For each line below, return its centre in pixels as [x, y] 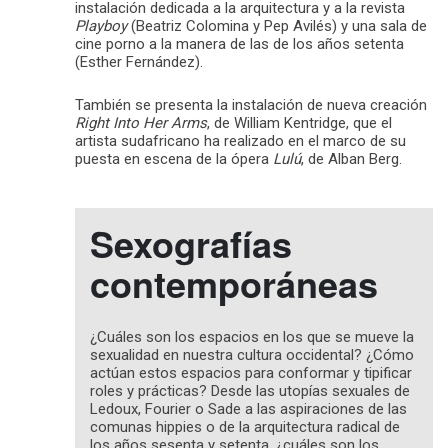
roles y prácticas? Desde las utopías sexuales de [250, 391]
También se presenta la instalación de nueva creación [251, 105]
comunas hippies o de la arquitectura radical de [245, 427]
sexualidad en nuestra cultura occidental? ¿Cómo [252, 355]
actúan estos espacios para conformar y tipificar [251, 373]
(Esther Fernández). [139, 62]
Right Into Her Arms [141, 123]
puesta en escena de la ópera [174, 159]
